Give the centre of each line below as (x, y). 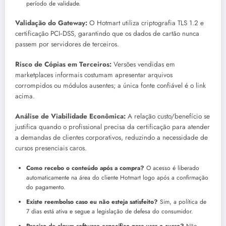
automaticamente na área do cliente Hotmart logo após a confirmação (117, 177)
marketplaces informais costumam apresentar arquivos (94, 75)
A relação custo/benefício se (168, 117)
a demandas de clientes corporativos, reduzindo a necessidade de (111, 138)
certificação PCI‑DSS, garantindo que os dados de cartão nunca (107, 33)
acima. (25, 96)
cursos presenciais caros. (51, 148)
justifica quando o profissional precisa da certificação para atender (112, 127)
